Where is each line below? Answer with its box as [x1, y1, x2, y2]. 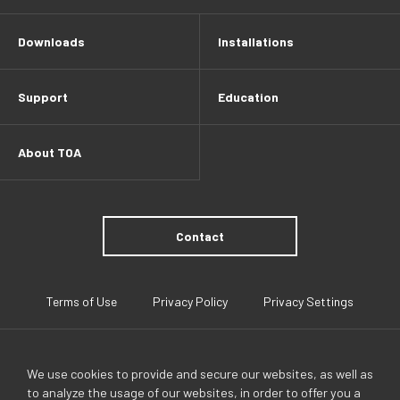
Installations [218, 34, 294, 49]
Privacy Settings [263, 294, 354, 309]
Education [218, 89, 279, 104]
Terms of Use [46, 294, 117, 309]
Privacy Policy [153, 294, 228, 309]
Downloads [18, 34, 85, 49]
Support [18, 89, 68, 104]
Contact [176, 229, 224, 244]
